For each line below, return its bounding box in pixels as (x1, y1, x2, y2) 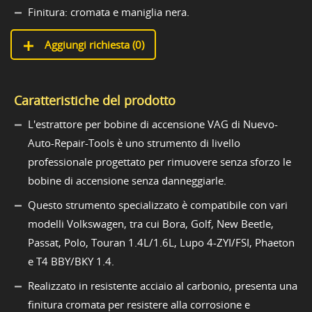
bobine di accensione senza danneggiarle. (28, 173, 226, 188)
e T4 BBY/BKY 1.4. (28, 254, 114, 269)
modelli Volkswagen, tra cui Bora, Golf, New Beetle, (28, 217, 274, 231)
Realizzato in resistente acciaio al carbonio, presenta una (28, 279, 297, 293)
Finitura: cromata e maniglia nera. (28, 5, 189, 19)
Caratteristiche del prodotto (14, 92, 175, 109)
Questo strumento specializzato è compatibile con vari (28, 198, 288, 212)
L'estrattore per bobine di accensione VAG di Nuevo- (28, 117, 278, 132)
